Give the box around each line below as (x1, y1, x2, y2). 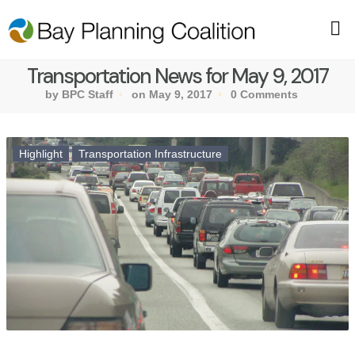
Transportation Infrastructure (78, 147, 222, 161)
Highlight (19, 147, 63, 161)
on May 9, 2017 (131, 88, 212, 101)
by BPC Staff (44, 88, 113, 101)
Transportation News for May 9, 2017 (27, 63, 328, 90)
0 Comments (230, 88, 298, 101)
